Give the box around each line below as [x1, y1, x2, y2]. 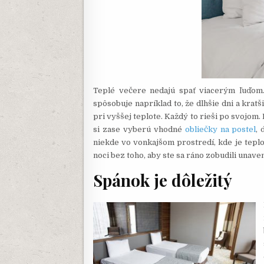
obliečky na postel [184, 125, 256, 134]
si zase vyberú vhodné [93, 125, 185, 134]
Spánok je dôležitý [93, 169, 232, 191]
